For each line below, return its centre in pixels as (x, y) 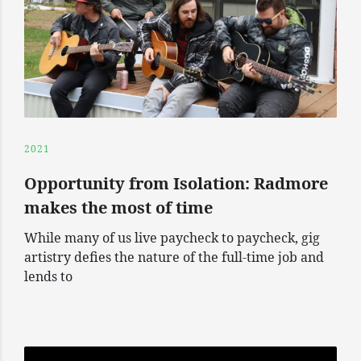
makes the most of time (118, 208)
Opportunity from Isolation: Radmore (176, 184)
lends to (48, 277)
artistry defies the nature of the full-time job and (174, 257)
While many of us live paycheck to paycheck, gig (172, 238)
